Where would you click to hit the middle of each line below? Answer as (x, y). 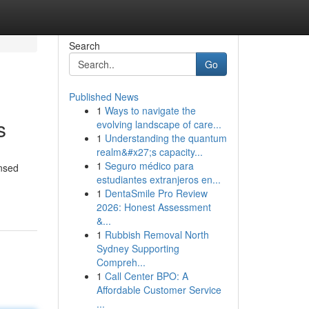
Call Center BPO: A (146, 276)
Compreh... (121, 262)
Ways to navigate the (150, 110)
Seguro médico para (149, 166)
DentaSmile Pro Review (156, 193)
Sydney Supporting (138, 248)
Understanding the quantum (166, 138)
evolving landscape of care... (159, 124)
